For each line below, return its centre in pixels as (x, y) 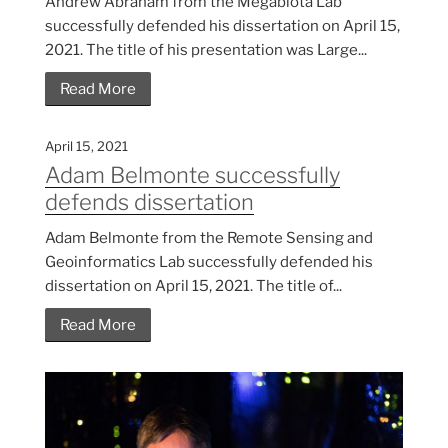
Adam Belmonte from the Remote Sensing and (209, 237)
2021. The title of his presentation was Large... (206, 49)
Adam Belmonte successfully (192, 174)
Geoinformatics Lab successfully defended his (209, 261)
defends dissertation (149, 201)
